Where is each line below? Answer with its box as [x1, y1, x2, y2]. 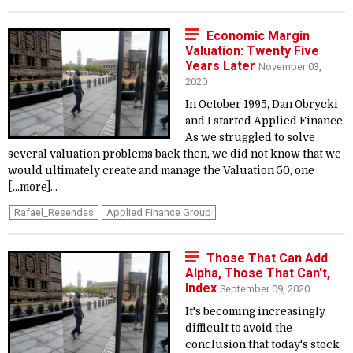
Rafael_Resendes [14, 206, 94, 218]
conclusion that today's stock [185, 339, 340, 351]
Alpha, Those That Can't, [185, 266, 330, 281]
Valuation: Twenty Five [185, 43, 319, 58]
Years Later [185, 58, 258, 73]
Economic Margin [206, 28, 310, 43]
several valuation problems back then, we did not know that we [8, 148, 341, 160]
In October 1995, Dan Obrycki [185, 98, 338, 110]
